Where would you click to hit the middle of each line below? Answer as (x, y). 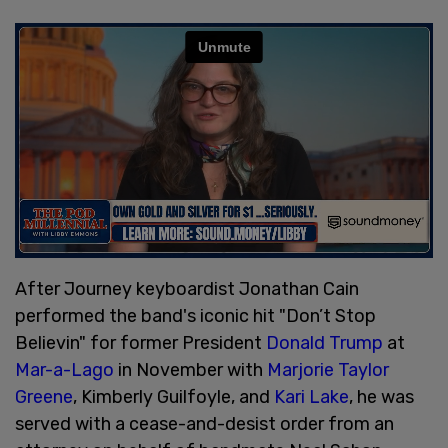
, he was (381, 396)
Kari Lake (311, 396)
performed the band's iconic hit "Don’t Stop (195, 315)
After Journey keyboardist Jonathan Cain (187, 288)
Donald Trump (324, 342)
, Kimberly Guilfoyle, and (173, 396)
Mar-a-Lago (64, 369)
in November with (190, 369)
